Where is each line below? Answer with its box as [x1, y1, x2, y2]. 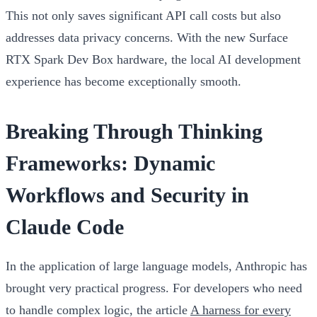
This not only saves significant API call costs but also [6, 8, 281, 23]
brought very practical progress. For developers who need [6, 280, 302, 295]
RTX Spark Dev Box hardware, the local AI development [6, 52, 301, 67]
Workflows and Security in [6, 183, 249, 207]
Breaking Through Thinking [6, 119, 263, 143]
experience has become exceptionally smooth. [6, 74, 241, 88]
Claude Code [6, 214, 124, 238]
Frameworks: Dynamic [6, 151, 215, 175]
